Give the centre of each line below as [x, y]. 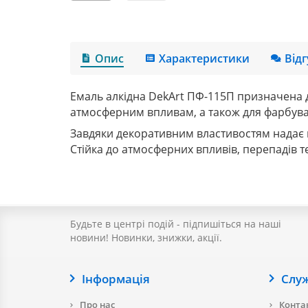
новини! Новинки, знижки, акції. [146, 238]
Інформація [115, 279]
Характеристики [205, 58]
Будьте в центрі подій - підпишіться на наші [176, 224]
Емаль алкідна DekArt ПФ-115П [152, 96]
